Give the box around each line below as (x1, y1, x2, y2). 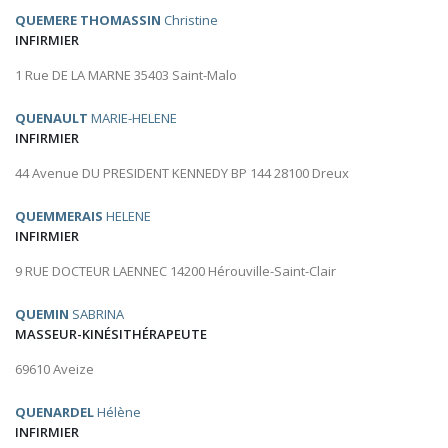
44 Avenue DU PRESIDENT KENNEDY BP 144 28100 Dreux (15, 164, 349, 183)
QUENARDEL (15, 403, 94, 422)
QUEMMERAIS (15, 207, 103, 226)
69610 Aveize (15, 360, 94, 379)
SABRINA (69, 305, 124, 324)
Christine (161, 11, 218, 30)
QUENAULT (15, 109, 88, 128)
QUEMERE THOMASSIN (15, 11, 161, 30)
